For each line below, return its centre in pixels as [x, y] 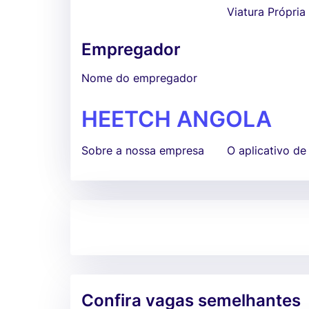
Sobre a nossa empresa [143, 150]
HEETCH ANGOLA [177, 119]
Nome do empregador [139, 78]
